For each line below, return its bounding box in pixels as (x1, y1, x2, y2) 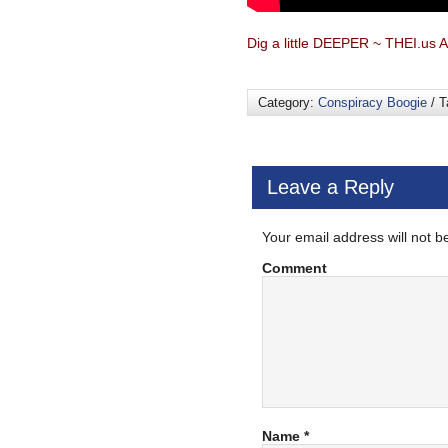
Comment (262, 260, 327, 276)
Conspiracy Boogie (318, 95, 427, 110)
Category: (258, 95, 318, 110)
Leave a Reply (267, 176, 394, 198)
